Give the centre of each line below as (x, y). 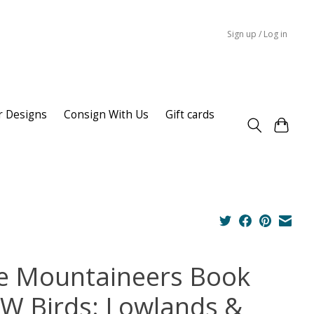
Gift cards (190, 114)
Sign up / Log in (258, 34)
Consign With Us (106, 114)
